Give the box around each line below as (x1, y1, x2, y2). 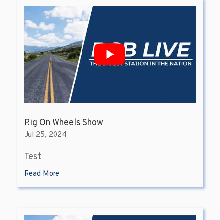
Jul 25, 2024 (24, 130, 67, 140)
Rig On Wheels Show (24, 117, 103, 129)
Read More (24, 169, 59, 179)
